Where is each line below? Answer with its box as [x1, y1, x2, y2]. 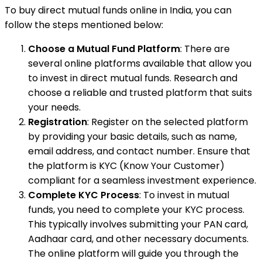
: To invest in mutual [139, 188, 229, 202]
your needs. [28, 101, 81, 115]
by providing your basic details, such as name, [28, 130, 237, 144]
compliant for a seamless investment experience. [28, 174, 256, 188]
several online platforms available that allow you [28, 57, 251, 71]
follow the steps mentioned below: [5, 18, 163, 32]
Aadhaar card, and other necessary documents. [28, 232, 249, 246]
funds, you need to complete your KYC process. [28, 203, 244, 217]
